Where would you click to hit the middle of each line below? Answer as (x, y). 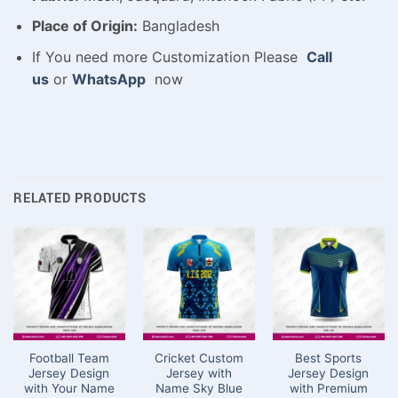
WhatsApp (108, 79)
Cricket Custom (199, 358)
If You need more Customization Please (169, 56)
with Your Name (69, 389)
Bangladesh (178, 26)
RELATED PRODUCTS (80, 199)
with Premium (328, 389)
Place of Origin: (84, 26)
